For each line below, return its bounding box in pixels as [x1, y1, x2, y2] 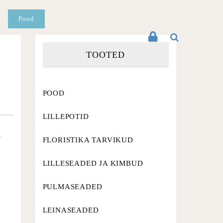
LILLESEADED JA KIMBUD [42, 159, 143, 167]
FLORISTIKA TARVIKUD [42, 136, 133, 144]
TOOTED [86, 50, 125, 60]
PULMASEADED [42, 183, 103, 191]
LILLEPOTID [42, 112, 89, 120]
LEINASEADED [42, 206, 99, 214]
